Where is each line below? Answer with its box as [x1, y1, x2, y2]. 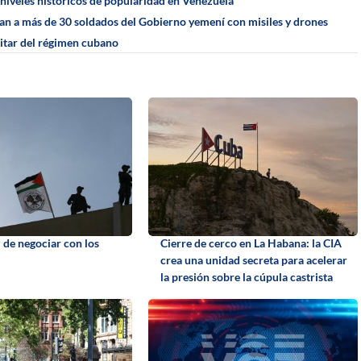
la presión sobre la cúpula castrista [160, 269, 333, 284]
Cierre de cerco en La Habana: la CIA [160, 235, 342, 250]
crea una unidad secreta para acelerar [160, 252, 347, 267]
